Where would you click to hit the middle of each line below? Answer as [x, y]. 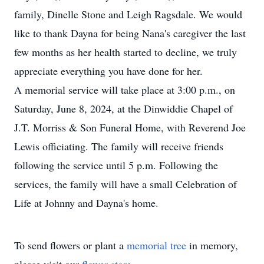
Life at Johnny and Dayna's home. [86, 203]
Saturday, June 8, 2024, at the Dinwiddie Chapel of [123, 108]
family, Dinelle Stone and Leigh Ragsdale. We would [128, 14]
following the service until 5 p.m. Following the [116, 165]
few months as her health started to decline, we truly [126, 52]
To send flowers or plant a [70, 245]
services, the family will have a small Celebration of [126, 184]
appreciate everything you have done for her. [108, 71]
